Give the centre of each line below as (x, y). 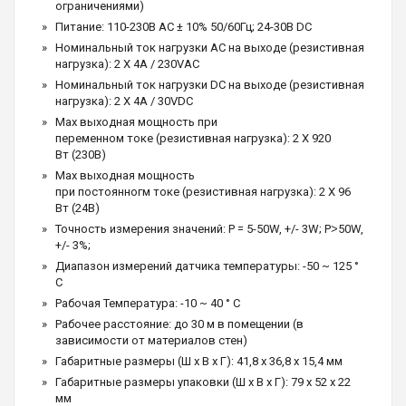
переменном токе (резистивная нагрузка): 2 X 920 (193, 138)
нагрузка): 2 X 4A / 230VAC (127, 63)
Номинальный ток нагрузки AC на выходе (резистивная (210, 47)
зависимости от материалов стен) (151, 340)
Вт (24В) (77, 208)
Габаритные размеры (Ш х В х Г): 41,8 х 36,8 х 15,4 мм (199, 361)
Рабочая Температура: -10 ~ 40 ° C (148, 303)
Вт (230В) (81, 154)
